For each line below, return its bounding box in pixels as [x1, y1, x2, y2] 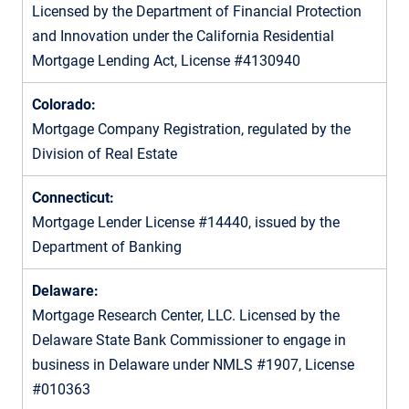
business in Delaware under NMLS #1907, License [32, 355, 354, 373]
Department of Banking [32, 237, 182, 256]
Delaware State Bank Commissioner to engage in [32, 330, 346, 349]
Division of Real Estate [32, 144, 177, 163]
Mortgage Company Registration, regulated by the [32, 120, 351, 138]
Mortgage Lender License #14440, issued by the [32, 213, 340, 231]
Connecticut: [32, 188, 114, 206]
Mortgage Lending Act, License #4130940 [32, 51, 300, 69]
